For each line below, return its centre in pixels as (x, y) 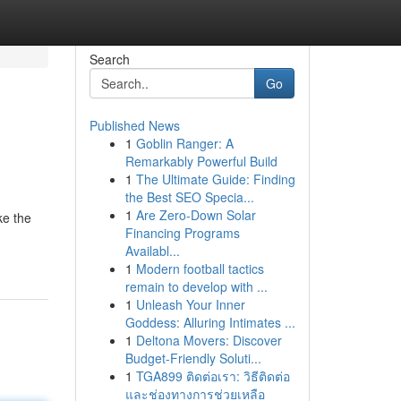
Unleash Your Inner (190, 304)
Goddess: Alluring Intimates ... (210, 322)
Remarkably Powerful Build (201, 161)
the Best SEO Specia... (189, 197)
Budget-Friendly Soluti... (193, 358)
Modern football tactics (200, 269)
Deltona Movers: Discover (209, 340)
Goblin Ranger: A (184, 143)
